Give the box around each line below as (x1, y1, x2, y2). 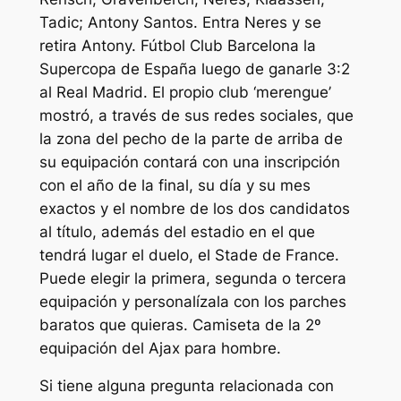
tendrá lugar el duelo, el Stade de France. (38, 245, 339, 264)
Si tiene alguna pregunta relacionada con (38, 377, 334, 396)
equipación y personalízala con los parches (38, 292, 346, 311)
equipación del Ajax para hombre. (38, 338, 281, 357)
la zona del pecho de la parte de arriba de (38, 129, 343, 148)
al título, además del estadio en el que (38, 222, 315, 241)
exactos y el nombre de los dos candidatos (38, 199, 350, 218)
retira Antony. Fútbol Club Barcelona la (38, 36, 316, 55)
